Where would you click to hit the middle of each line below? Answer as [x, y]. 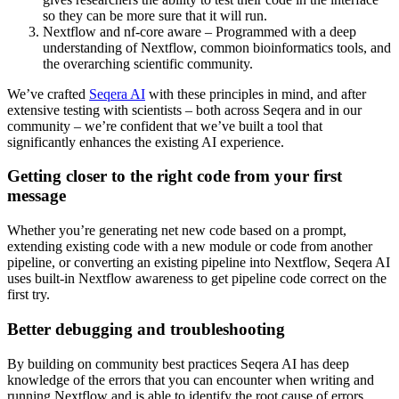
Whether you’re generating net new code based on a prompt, [177, 231]
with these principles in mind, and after [256, 94]
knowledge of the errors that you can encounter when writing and [191, 379]
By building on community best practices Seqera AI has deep [178, 363]
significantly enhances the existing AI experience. [146, 142]
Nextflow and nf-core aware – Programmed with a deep [199, 31]
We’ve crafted [48, 94]
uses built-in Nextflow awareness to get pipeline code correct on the [197, 279]
